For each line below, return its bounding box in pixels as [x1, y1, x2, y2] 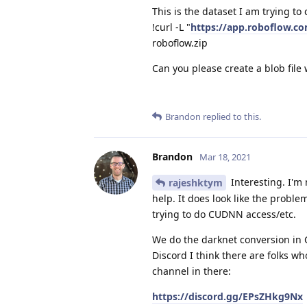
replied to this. [201, 110, 261, 123]
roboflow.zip [152, 36, 208, 49]
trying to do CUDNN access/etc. [152, 208, 296, 221]
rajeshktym [169, 176, 223, 190]
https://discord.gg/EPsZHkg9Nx [152, 290, 303, 304]
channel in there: [152, 265, 231, 278]
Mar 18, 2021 [199, 150, 251, 163]
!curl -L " [152, 20, 191, 34]
